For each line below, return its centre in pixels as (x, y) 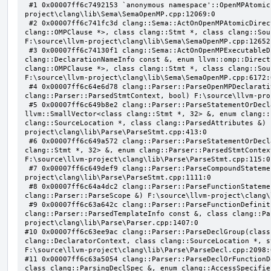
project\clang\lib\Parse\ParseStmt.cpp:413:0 (116, 132)
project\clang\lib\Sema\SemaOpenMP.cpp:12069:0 (120, 14)
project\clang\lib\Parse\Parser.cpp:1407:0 (112, 223)
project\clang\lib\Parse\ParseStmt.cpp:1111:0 (118, 177)
